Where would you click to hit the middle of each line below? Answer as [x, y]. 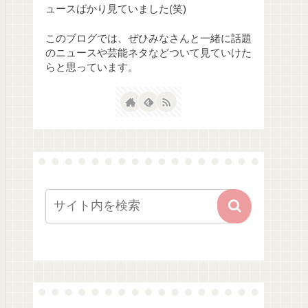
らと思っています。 [92, 68]
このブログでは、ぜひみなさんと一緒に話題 [148, 39]
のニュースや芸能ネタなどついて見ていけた [148, 53]
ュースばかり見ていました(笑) [116, 9]
